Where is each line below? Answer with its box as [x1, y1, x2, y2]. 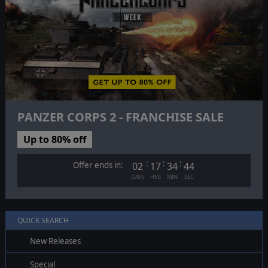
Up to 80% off [23, 133, 86, 147]
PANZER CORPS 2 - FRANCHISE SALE [17, 109, 224, 126]
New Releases [29, 236, 81, 247]
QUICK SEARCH [17, 215, 69, 226]
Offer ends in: [73, 160, 124, 171]
